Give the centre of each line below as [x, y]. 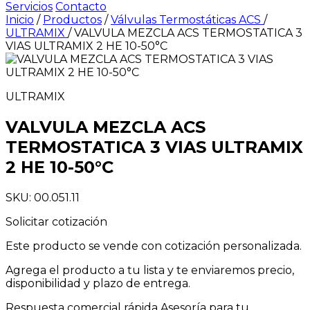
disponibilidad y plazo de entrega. [98, 283]
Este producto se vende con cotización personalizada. [154, 246]
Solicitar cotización [56, 221]
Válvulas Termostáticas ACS [187, 20]
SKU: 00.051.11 [43, 197]
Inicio [20, 20]
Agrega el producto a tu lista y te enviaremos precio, [150, 270]
